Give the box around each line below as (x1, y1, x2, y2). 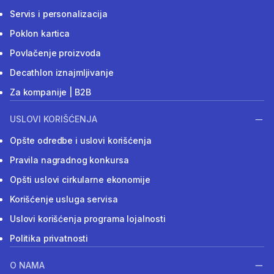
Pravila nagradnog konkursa (10, 154, 129, 165)
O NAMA (10, 260, 45, 271)
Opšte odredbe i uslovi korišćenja (10, 135, 152, 146)
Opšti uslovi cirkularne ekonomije (10, 174, 150, 185)
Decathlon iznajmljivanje (10, 67, 114, 78)
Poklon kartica (10, 28, 70, 39)
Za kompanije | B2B (10, 86, 91, 97)
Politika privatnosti (10, 232, 89, 243)
